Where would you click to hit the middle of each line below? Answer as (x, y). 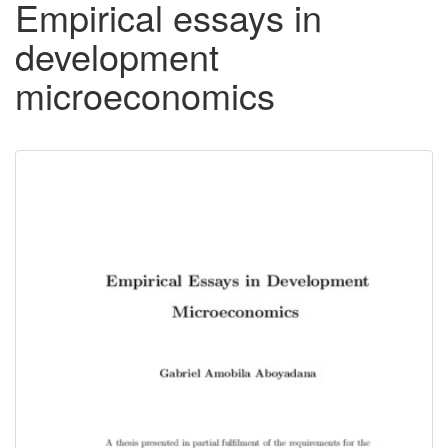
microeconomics (145, 95)
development (117, 56)
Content (83, 215)
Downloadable (127, 182)
